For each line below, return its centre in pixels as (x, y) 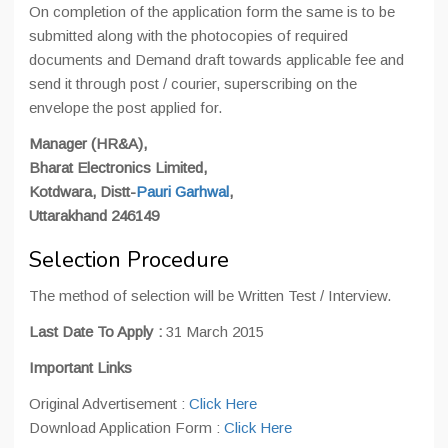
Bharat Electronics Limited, (118, 167)
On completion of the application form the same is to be (212, 11)
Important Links (80, 367)
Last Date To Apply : (97, 331)
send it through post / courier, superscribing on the (193, 83)
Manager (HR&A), (88, 143)
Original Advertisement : (109, 403)
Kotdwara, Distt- (82, 191)
